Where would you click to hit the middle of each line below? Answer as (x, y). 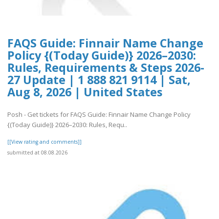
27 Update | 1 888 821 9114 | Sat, (99, 79)
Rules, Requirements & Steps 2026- (106, 67)
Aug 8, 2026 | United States (85, 92)
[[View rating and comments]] (44, 142)
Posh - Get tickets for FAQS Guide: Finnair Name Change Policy (99, 115)
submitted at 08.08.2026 (37, 153)
